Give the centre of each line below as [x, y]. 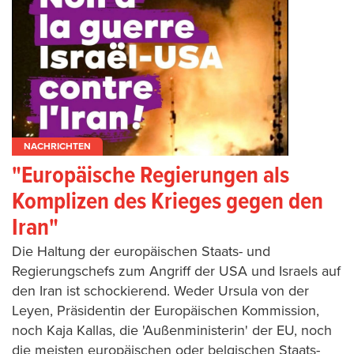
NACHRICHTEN [57, 146]
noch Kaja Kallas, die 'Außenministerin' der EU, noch [172, 330]
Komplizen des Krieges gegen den [168, 202]
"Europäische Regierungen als [151, 176]
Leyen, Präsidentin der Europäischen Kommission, [166, 310]
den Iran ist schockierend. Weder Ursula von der [160, 290]
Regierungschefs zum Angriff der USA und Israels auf [176, 271]
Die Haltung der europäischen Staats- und [141, 251]
